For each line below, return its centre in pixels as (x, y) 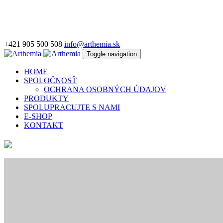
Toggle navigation (112, 54)
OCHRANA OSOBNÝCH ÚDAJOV (105, 89)
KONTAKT (44, 125)
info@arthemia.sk (92, 44)
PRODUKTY (46, 98)
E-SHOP (38, 116)
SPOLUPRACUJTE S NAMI (72, 107)
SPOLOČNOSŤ (50, 80)
